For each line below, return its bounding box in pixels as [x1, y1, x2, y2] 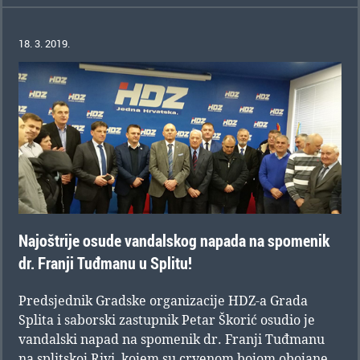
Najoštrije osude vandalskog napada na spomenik [18, 230, 329, 252]
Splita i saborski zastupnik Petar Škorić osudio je [18, 311, 315, 329]
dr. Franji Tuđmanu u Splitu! [18, 252, 192, 275]
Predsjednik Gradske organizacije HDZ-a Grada [18, 292, 308, 310]
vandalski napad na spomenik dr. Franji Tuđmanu [18, 330, 325, 349]
